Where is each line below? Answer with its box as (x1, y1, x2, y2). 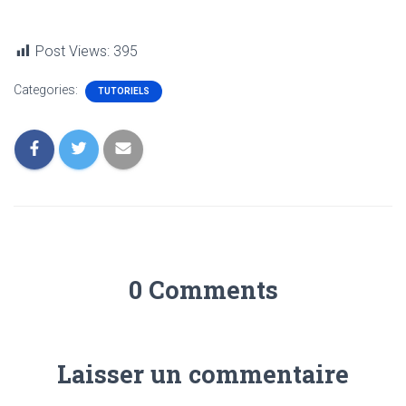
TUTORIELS (98, 85, 150, 96)
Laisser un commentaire (57, 357, 349, 390)
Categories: (14, 82, 81, 97)
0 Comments (128, 273, 278, 305)
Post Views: (35, 42, 110, 60)
